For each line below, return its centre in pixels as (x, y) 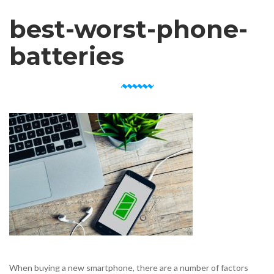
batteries (67, 56)
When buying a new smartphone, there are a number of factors (129, 268)
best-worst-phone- (128, 29)
